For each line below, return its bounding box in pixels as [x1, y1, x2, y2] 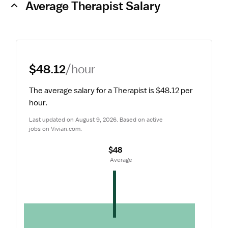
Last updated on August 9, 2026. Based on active [29, 116, 163, 124]
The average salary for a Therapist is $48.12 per [29, 85, 193, 96]
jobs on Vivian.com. [29, 125, 82, 133]
